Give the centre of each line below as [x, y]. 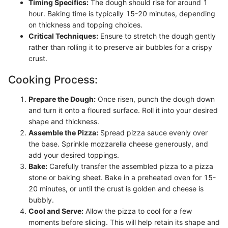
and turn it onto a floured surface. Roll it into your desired [123, 110]
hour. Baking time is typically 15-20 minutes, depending [122, 13]
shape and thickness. [64, 121]
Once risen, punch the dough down [155, 99]
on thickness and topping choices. [85, 25]
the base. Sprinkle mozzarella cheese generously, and [118, 144]
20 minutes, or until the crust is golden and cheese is [116, 188]
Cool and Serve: [56, 211]
